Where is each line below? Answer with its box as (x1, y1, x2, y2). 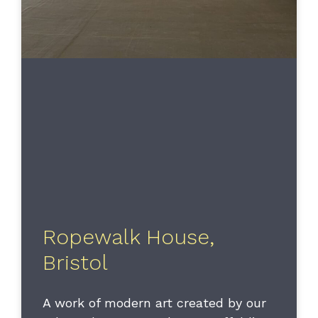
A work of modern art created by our (43, 295, 266, 311)
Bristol (43, 250, 108, 275)
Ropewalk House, (43, 224, 214, 250)
